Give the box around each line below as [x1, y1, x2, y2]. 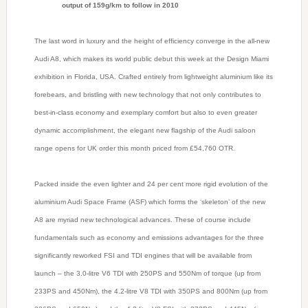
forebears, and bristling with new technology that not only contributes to [34, 91, 261, 99]
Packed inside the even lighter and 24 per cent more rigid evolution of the [34, 180, 268, 188]
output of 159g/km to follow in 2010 [61, 1, 179, 10]
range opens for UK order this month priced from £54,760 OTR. [34, 144, 235, 153]
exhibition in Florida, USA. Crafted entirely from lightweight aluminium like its [34, 73, 273, 81]
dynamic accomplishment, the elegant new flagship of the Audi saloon [34, 126, 256, 135]
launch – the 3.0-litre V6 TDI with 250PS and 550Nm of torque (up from [34, 269, 261, 278]
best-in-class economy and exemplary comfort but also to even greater [34, 109, 257, 117]
